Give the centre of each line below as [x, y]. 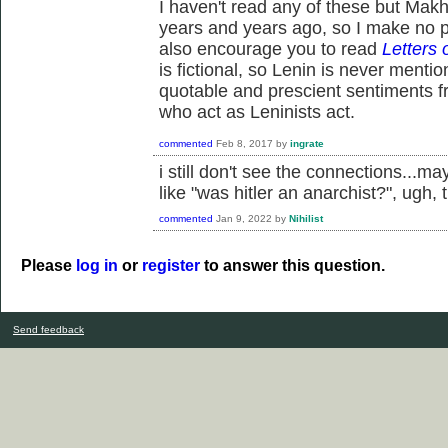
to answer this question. [292, 265]
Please [48, 265]
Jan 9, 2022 [244, 218]
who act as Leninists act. [257, 112]
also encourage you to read [270, 49]
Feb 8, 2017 [244, 143]
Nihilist [306, 218]
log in [97, 265]
